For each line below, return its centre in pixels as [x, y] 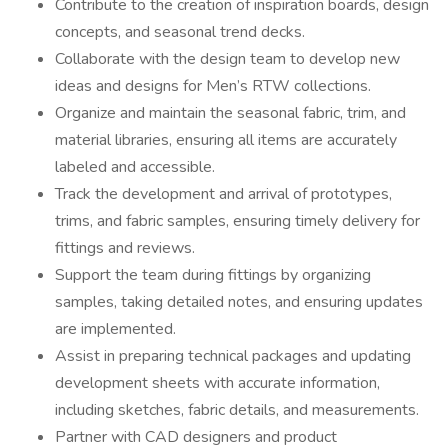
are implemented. [115, 329]
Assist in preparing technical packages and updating [233, 356]
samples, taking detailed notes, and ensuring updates [239, 302]
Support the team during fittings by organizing [213, 275]
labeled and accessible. [135, 167]
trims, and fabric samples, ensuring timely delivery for [237, 221]
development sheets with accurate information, [217, 383]
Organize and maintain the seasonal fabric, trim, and [230, 113]
